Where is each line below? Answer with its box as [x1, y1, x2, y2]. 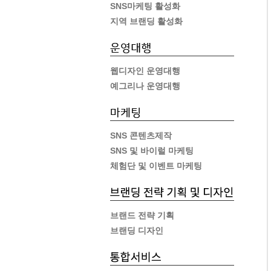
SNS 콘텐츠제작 [110, 131, 172, 140]
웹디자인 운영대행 [110, 66, 180, 76]
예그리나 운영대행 [110, 81, 180, 91]
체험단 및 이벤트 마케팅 [110, 161, 202, 171]
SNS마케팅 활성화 [110, 1, 180, 11]
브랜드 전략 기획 [110, 211, 174, 220]
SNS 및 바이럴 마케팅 [110, 146, 194, 155]
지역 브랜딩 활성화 [110, 16, 183, 26]
